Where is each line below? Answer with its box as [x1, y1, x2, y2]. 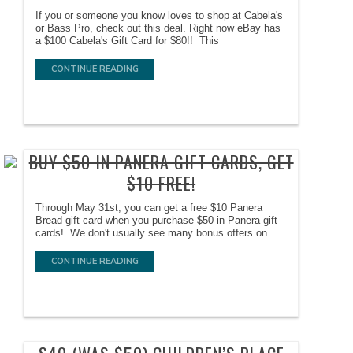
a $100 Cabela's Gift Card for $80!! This [35, 35, 220, 47]
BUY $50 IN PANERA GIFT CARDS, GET [28, 149, 294, 175]
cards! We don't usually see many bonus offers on [35, 227, 268, 240]
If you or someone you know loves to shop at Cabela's [35, 9, 284, 22]
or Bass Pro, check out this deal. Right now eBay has [35, 22, 281, 35]
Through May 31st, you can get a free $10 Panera [35, 202, 263, 214]
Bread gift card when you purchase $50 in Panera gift [35, 214, 278, 227]
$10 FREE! [127, 170, 196, 196]
